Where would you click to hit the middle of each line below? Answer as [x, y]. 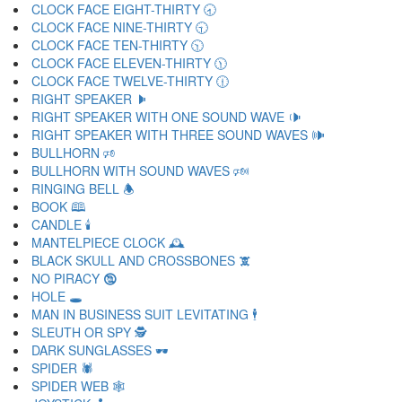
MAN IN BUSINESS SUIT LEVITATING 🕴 [144, 314]
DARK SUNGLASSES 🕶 [100, 350]
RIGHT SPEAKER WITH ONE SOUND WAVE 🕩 [166, 117]
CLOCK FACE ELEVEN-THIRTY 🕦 [129, 63]
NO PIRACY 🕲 [74, 278]
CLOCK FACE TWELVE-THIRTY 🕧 [130, 81]
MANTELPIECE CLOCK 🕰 [108, 242]
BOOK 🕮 [59, 206]
